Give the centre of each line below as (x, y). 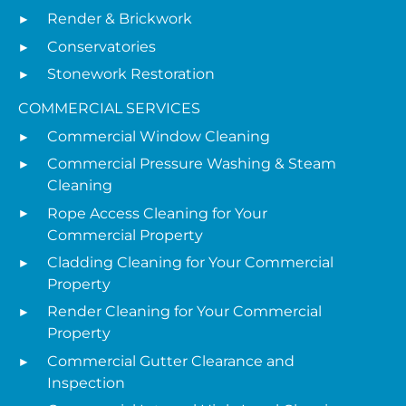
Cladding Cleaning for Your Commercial (190, 262)
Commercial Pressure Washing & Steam (192, 164)
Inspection (86, 382)
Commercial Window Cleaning (159, 136)
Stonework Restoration (131, 74)
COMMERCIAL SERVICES (109, 109)
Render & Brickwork (120, 19)
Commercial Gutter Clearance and (171, 361)
